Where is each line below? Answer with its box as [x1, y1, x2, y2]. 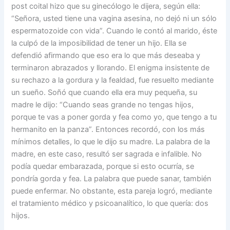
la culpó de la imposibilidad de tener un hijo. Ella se [11, 39, 187, 48]
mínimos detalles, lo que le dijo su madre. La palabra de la [11, 137, 210, 147]
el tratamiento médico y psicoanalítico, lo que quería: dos [11, 199, 209, 208]
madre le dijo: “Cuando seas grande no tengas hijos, [11, 100, 194, 110]
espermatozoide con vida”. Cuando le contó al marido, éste [11, 26, 218, 36]
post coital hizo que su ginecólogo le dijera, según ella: [11, 2, 201, 11]
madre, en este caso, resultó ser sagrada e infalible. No [11, 149, 202, 159]
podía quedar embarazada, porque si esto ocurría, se [11, 162, 195, 171]
